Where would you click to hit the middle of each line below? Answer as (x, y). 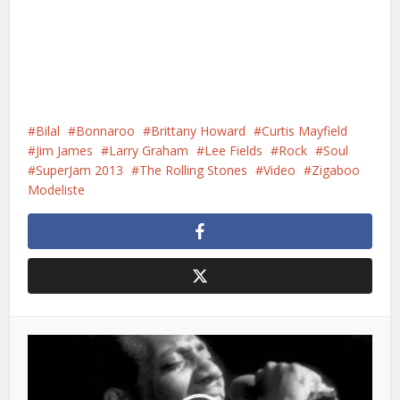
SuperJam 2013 (80, 171)
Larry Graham (149, 151)
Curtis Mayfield (305, 131)
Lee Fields (234, 151)
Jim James (65, 151)
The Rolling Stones (194, 171)
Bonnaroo (106, 131)
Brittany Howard (199, 131)
